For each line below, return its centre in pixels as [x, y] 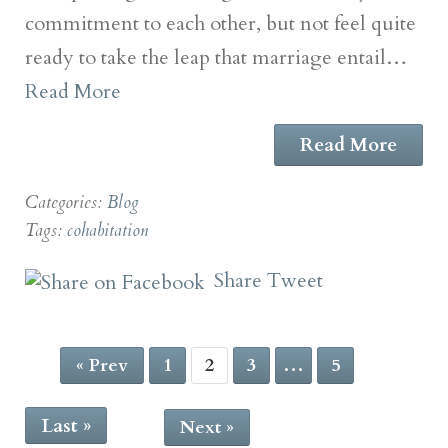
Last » [66, 425]
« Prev [101, 365]
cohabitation [107, 230]
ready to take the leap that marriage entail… [216, 57]
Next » [206, 427]
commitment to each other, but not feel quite [220, 23]
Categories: [66, 202]
